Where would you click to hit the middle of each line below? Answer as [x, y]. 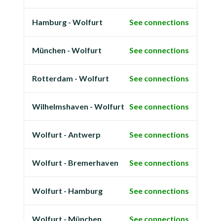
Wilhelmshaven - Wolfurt [78, 106]
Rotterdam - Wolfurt [71, 78]
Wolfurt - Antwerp [66, 134]
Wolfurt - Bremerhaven [75, 163]
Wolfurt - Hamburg [67, 191]
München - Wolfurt [67, 50]
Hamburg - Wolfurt [67, 22]
